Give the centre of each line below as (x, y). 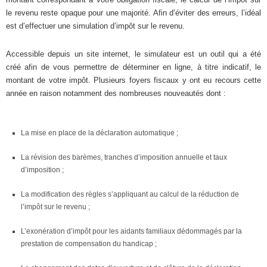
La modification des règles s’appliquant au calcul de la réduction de (130, 194)
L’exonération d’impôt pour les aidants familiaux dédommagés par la (131, 231)
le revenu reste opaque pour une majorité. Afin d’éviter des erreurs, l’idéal (133, 13)
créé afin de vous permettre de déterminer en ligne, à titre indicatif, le (133, 67)
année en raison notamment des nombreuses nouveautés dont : (116, 93)
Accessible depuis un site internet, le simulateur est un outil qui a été (133, 54)
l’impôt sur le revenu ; (55, 207)
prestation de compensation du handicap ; (89, 243)
